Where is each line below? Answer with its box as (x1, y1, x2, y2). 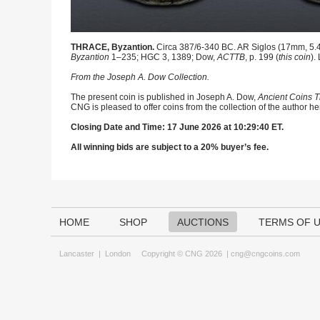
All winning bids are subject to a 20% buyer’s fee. (71, 142, 269, 152)
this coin (279, 52, 311, 62)
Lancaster (59, 249, 94, 258)
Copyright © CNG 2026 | (131, 249, 231, 258)
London (105, 249, 131, 258)
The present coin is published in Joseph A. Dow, (71, 92, 258, 102)
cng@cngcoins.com (231, 249, 300, 258)
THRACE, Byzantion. (71, 42, 156, 52)
